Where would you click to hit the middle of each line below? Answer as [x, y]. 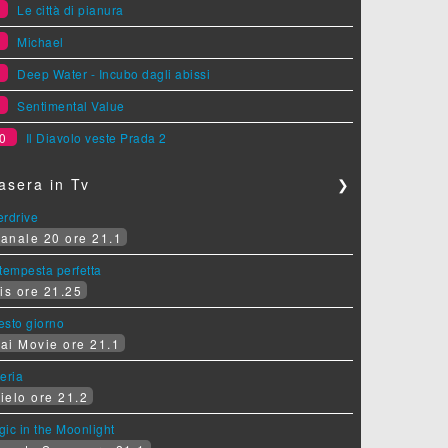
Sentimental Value [71, 105]
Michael [40, 41]
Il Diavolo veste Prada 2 [96, 137]
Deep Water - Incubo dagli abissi [114, 73]
